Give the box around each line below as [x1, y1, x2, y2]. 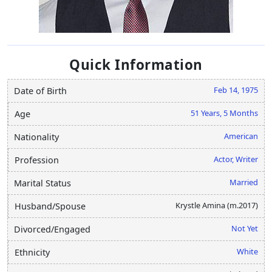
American [224, 130, 258, 141]
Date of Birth [14, 84, 67, 97]
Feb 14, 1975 [214, 84, 258, 95]
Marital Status [14, 177, 71, 189]
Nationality [14, 131, 59, 143]
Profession [15, 154, 59, 166]
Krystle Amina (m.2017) [175, 199, 258, 211]
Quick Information [69, 55, 203, 74]
